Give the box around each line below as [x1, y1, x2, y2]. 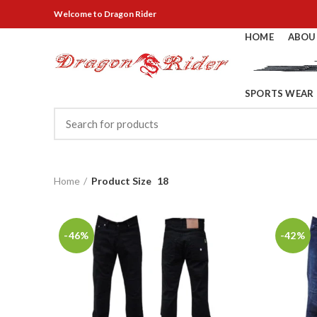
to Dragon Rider [92, 8, 156, 19]
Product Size [91, 174, 151, 187]
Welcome [54, 8, 92, 19]
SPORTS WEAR [245, 88, 314, 99]
